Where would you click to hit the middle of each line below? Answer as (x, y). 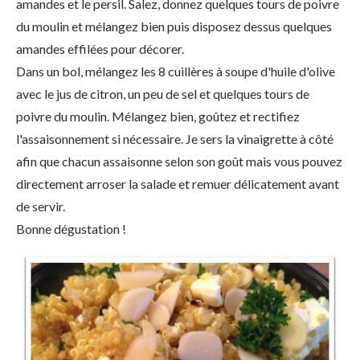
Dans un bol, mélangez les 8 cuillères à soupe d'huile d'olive (176, 71)
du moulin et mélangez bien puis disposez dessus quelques (174, 26)
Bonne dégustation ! (71, 228)
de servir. (41, 206)
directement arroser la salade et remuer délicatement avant (178, 183)
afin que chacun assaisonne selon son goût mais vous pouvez (179, 161)
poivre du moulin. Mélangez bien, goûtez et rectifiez (158, 116)
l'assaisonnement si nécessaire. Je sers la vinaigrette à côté (175, 138)
